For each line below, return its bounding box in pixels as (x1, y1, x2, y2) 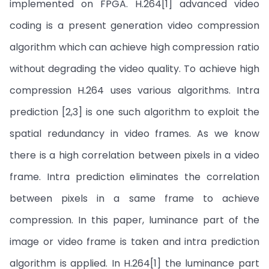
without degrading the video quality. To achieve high (10, 62, 259, 76)
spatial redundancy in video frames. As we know (10, 127, 259, 141)
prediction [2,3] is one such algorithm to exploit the (10, 105, 259, 119)
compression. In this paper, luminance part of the (10, 213, 259, 227)
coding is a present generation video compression (10, 19, 259, 32)
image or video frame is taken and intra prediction (10, 235, 259, 249)
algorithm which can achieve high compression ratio (10, 40, 259, 54)
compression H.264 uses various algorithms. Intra (10, 83, 259, 97)
